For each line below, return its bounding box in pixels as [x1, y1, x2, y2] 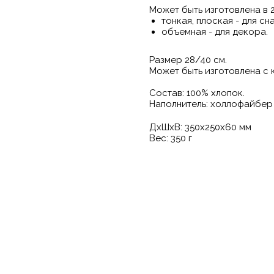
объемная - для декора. [161, 26, 268, 37]
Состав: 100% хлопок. [149, 87, 245, 98]
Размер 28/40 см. [149, 54, 227, 65]
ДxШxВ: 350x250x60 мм [149, 121, 251, 133]
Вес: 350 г [149, 132, 192, 144]
